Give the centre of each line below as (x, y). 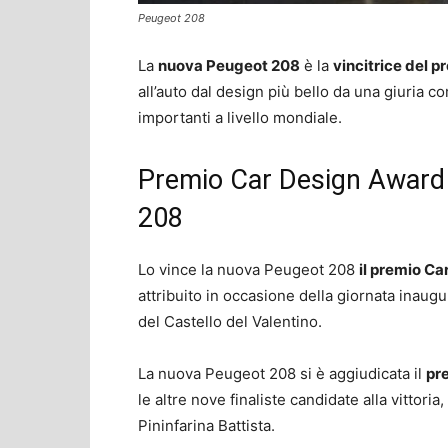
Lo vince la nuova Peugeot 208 (248, 269)
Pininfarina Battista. (206, 425)
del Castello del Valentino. (230, 321)
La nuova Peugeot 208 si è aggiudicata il (282, 373)
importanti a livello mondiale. (240, 117)
